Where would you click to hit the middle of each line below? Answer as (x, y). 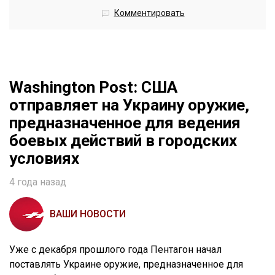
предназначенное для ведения (125, 122)
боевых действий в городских (123, 140)
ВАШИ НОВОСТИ (88, 214)
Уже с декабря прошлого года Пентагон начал (115, 249)
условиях (44, 158)
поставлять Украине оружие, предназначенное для (126, 264)
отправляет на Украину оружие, (129, 105)
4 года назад (38, 182)
